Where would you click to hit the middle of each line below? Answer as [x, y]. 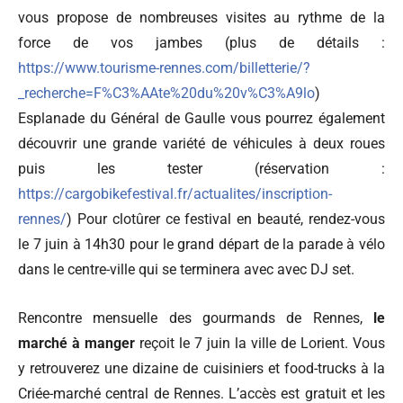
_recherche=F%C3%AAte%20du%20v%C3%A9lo [166, 93]
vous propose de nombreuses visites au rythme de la [201, 17]
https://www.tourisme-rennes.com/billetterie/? [164, 67]
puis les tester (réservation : [201, 168]
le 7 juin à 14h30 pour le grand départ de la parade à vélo [201, 244]
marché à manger [79, 343]
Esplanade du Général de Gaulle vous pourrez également [201, 118]
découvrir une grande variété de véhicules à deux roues [201, 143]
